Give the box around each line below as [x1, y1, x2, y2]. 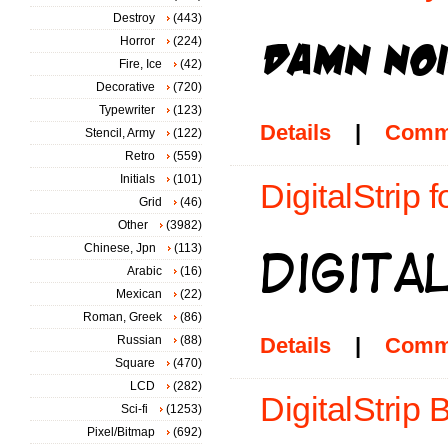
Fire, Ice [119, 57, 162, 71]
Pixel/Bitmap [87, 425, 155, 439]
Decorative [96, 80, 155, 94]
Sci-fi [121, 402, 148, 416]
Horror [120, 34, 155, 48]
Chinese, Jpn [84, 241, 156, 255]
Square [115, 356, 155, 370]
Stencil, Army [85, 126, 155, 140]
